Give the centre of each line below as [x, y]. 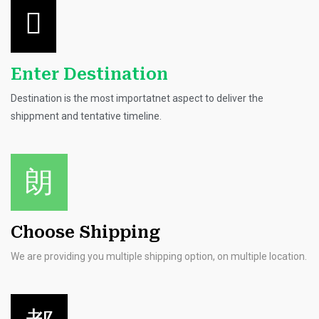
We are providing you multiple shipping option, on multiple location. [159, 256]
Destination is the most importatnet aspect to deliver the [137, 98]
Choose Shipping [85, 232]
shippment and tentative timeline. [86, 116]
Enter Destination [89, 74]
